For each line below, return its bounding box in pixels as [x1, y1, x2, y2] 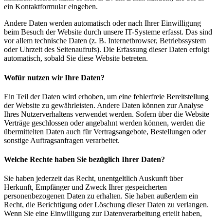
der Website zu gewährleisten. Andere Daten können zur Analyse [4, 101, 203, 109]
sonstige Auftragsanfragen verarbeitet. [4, 136, 120, 145]
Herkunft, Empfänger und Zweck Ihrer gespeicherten [4, 183, 167, 192]
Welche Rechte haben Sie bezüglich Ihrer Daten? [4, 155, 165, 164]
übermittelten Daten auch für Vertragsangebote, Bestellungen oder [4, 127, 206, 136]
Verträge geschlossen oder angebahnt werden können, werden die [4, 118, 205, 127]
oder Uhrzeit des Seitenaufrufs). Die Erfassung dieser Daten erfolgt [4, 45, 209, 54]
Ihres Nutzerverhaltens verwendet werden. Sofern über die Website [4, 109, 209, 118]
